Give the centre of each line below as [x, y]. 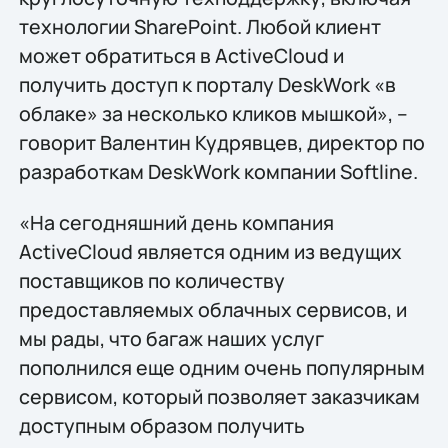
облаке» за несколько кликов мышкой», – [213, 113]
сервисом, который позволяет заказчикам [219, 396]
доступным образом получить [161, 425]
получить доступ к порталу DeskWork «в [207, 84]
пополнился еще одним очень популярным [221, 367]
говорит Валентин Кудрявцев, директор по [221, 142]
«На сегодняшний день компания [176, 222]
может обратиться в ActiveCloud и [181, 55]
